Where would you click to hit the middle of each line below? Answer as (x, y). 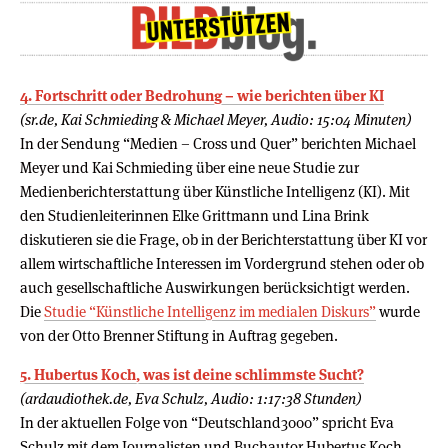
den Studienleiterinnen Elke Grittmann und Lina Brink (194, 215)
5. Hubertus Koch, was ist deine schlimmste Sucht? (192, 374)
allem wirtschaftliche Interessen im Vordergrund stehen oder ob (222, 263)
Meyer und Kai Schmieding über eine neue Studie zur (189, 167)
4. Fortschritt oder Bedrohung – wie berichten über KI (202, 95)
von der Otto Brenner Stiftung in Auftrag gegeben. (179, 335)
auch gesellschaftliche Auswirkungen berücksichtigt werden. (215, 287)
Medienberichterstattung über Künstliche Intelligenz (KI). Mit (215, 191)
